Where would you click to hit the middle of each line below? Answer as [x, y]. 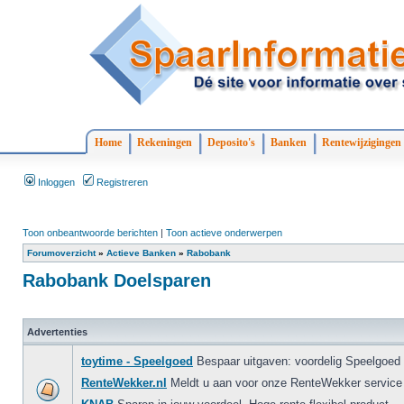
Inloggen [55, 182]
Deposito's [231, 142]
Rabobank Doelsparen [117, 280]
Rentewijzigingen [362, 142]
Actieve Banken [141, 253]
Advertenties [57, 332]
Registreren [121, 182]
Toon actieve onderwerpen [224, 233]
